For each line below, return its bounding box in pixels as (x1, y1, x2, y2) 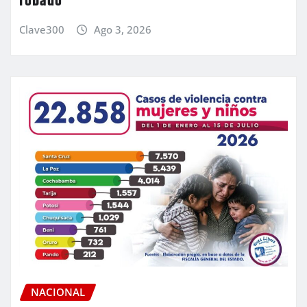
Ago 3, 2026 (93, 22, 151, 36)
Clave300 (19, 22, 64, 36)
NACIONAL (31, 284, 85, 299)
